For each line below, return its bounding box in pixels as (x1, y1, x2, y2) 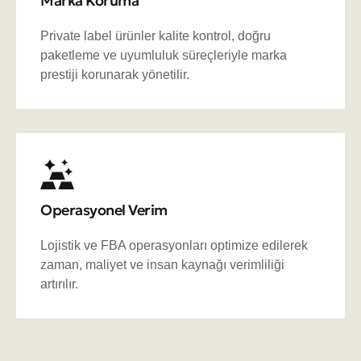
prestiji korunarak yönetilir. (40, 68, 189, 82)
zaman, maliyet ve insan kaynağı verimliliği (40, 258, 284, 272)
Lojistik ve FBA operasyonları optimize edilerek (40, 239, 308, 253)
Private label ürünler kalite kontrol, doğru (40, 29, 271, 44)
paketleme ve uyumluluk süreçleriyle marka (40, 48, 287, 63)
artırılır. (40, 277, 78, 292)
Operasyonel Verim (40, 201, 168, 220)
